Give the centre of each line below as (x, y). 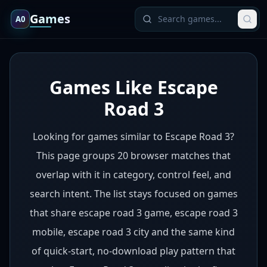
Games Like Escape (133, 87)
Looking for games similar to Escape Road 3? (133, 136)
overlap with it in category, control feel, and (133, 175)
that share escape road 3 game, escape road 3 (133, 213)
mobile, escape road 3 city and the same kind (133, 232)
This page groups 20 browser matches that (133, 156)
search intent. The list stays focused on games (133, 194)
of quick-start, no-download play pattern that (133, 251)
